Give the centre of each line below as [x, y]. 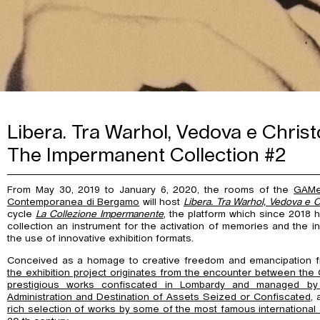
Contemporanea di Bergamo [74, 202]
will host [161, 202]
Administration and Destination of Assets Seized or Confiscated [159, 297]
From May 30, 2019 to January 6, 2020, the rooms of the [151, 190]
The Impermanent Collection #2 [147, 155]
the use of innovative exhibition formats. [100, 239]
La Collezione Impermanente [99, 215]
